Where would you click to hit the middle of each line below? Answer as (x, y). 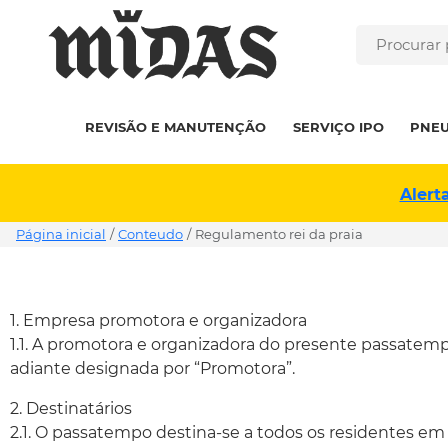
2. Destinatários (71, 408)
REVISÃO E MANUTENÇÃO (176, 127)
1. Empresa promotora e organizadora (158, 320)
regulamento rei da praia (283, 234)
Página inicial (61, 234)
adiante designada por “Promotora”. (152, 368)
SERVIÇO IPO (338, 127)
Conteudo (150, 234)
